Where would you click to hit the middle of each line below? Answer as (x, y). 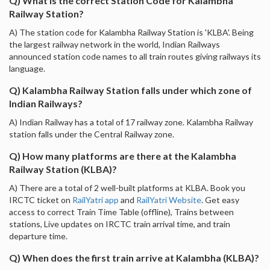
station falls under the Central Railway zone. (92, 134)
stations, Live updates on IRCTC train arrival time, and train (120, 224)
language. (27, 68)
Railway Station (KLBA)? (63, 169)
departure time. (38, 236)
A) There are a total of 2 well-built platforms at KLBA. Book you (127, 187)
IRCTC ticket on (41, 199)
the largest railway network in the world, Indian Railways (115, 44)
